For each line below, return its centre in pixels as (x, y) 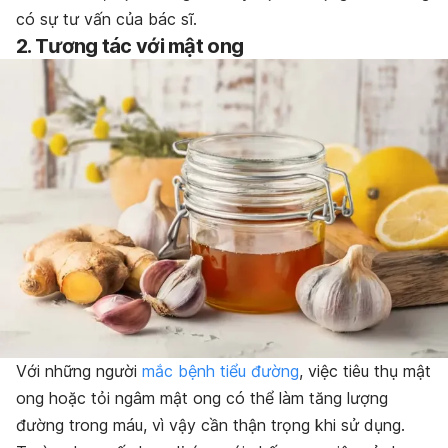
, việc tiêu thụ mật (365, 370)
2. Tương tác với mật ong (130, 45)
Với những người (79, 370)
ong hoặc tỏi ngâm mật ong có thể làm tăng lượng (202, 397)
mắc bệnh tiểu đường (220, 370)
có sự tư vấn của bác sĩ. (106, 18)
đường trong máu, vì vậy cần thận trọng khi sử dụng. (210, 424)
